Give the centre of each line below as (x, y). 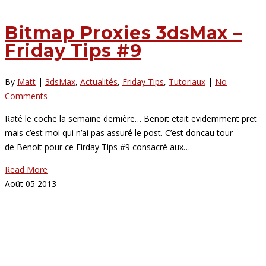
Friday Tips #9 (73, 50)
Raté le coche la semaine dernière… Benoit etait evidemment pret (131, 118)
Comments (26, 96)
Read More (26, 169)
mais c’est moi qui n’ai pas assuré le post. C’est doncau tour (119, 132)
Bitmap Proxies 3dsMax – (123, 33)
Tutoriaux (187, 81)
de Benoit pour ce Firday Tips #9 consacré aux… (97, 147)
